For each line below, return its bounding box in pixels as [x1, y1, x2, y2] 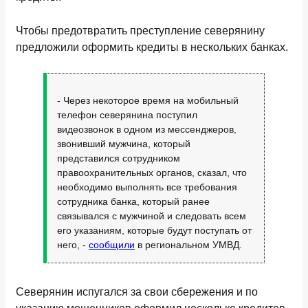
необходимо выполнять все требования [57, 181, 237, 192]
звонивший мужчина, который [57, 138, 190, 149]
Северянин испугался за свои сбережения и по [16, 286, 258, 298]
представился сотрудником [57, 153, 180, 164]
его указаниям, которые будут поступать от [57, 225, 252, 236]
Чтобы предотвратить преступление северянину [16, 25, 265, 36]
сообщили [89, 239, 135, 250]
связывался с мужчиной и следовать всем [57, 210, 246, 221]
